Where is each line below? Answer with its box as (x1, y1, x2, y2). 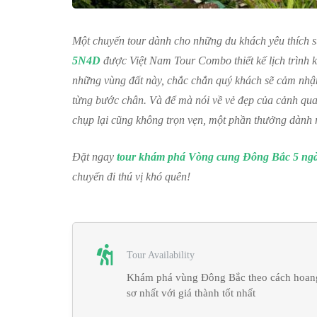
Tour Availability (127, 249, 195, 260)
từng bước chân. (72, 94, 149, 106)
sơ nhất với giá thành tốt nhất (127, 287, 255, 299)
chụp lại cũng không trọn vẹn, (72, 114, 209, 126)
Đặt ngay (72, 151, 114, 163)
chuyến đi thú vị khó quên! (72, 171, 190, 183)
